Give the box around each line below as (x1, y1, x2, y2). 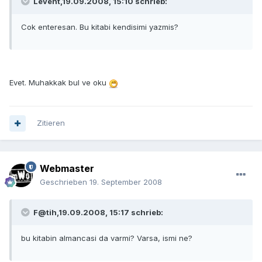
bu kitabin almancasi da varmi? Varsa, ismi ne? (21, 233, 192, 243)
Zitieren (37, 118, 65, 128)
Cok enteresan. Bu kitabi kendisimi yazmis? (21, 22, 178, 32)
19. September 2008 (89, 177, 162, 187)
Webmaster (40, 163, 94, 175)
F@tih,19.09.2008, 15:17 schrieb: (32, 208, 163, 218)
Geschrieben (40, 177, 89, 187)
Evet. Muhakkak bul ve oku (9, 78, 109, 88)
